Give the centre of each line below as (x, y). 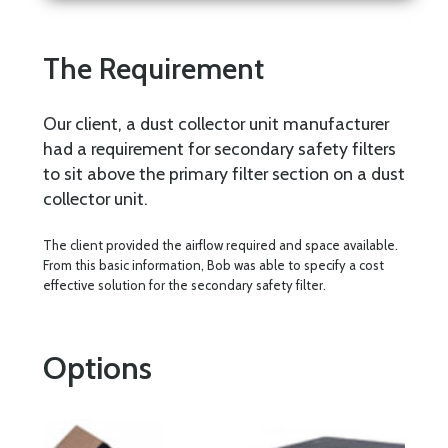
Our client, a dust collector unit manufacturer (215, 123)
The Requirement (153, 69)
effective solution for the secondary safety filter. (184, 285)
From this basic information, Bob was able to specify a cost (213, 265)
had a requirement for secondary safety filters (219, 148)
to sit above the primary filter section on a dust (223, 173)
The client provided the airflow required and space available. (220, 245)
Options (97, 367)
